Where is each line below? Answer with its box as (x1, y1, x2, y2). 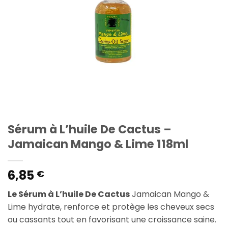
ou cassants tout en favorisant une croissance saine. (8, 214, 216, 226)
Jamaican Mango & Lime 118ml (8, 136, 188, 153)
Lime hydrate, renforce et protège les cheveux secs (8, 201, 214, 213)
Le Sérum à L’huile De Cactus (8, 188, 130, 201)
